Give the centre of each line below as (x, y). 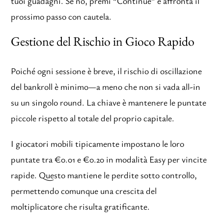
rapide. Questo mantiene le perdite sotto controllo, (104, 175)
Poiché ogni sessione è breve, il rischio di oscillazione (107, 70)
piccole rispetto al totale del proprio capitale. (93, 118)
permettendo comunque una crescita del (84, 190)
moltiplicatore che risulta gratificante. (81, 206)
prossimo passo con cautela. (61, 16)
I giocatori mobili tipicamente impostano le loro (98, 143)
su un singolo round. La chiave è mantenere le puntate (109, 102)
